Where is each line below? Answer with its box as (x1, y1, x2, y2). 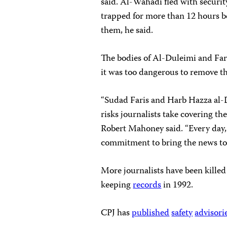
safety (171, 205, 193, 221)
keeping (101, 177, 133, 193)
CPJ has (101, 205, 132, 221)
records (133, 177, 162, 193)
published (132, 205, 170, 221)
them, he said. (101, 23, 154, 39)
